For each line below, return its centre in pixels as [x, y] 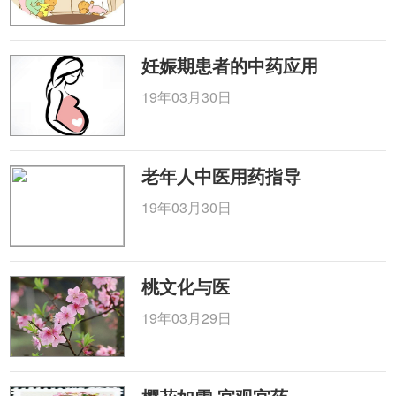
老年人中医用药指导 [221, 175]
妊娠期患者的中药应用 [230, 65]
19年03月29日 [187, 318]
